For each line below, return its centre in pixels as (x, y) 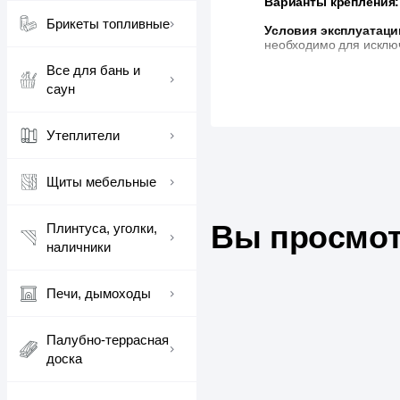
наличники (79, 247)
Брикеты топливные (108, 24)
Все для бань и (93, 70)
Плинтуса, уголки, (102, 228)
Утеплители (83, 135)
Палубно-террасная (108, 340)
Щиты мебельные (101, 182)
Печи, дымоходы (99, 293)
